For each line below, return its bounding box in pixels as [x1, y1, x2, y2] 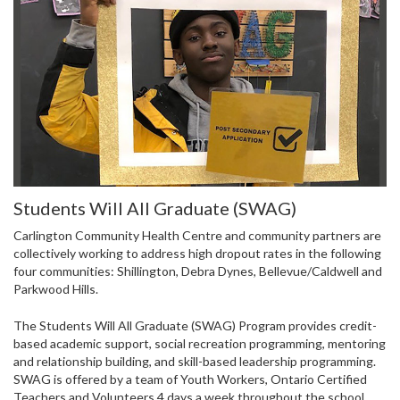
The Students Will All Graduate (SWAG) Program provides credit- [13, 318, 377, 334]
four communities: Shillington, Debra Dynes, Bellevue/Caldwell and [13, 263, 382, 279]
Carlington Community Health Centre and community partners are [13, 228, 381, 244]
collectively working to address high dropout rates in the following [13, 246, 381, 262]
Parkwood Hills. [13, 281, 98, 297]
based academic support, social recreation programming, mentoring [13, 336, 386, 352]
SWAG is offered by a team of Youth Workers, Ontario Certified [13, 371, 367, 387]
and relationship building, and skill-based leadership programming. [13, 354, 376, 370]
